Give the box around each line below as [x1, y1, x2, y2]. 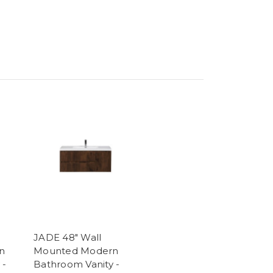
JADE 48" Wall [34, 231, 102, 243]
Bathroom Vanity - [34, 258, 120, 270]
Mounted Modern [34, 244, 119, 257]
